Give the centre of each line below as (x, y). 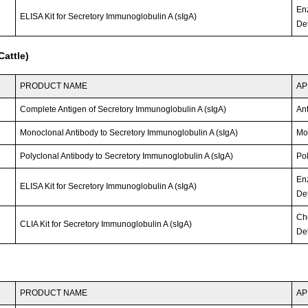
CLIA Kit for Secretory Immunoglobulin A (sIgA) (106, 224)
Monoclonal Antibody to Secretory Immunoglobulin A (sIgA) (129, 132)
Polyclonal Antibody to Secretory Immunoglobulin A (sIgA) (127, 156)
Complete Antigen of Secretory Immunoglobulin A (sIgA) (123, 109)
